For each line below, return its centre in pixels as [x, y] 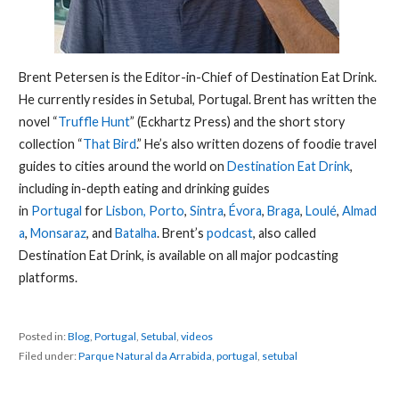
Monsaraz [58, 233]
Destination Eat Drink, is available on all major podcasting [178, 256]
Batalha [135, 233]
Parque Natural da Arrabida [145, 356]
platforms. [48, 278]
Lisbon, [126, 211]
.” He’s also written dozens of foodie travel [256, 144]
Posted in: [43, 337]
